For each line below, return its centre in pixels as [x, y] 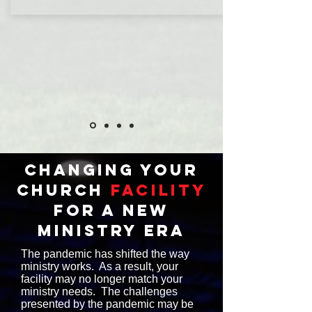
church [63, 190]
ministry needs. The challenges [99, 291]
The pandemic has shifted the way [105, 254]
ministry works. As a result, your [100, 266]
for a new [111, 210]
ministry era [111, 231]
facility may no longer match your [102, 279]
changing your [111, 170]
